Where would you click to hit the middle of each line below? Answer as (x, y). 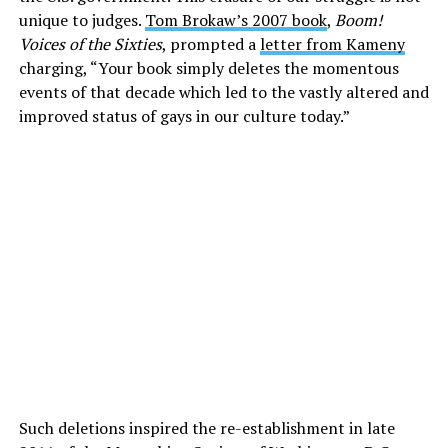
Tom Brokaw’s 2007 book (235, 20)
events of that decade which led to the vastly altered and (223, 92)
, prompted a (210, 44)
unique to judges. (81, 20)
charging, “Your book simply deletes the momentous (208, 68)
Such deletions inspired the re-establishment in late (206, 428)
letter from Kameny (332, 44)
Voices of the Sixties (90, 44)
